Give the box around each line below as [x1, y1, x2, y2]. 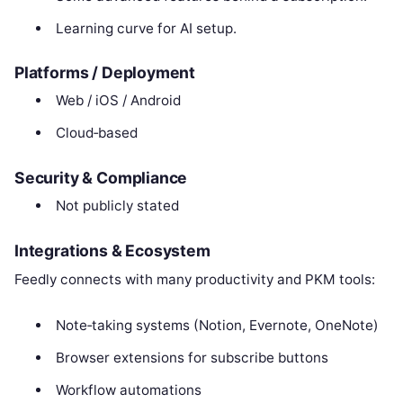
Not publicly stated [55, 197, 179, 215]
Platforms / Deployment [14, 63, 196, 83]
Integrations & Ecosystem [14, 240, 210, 260]
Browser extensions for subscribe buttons [55, 348, 328, 366]
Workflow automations [55, 381, 201, 399]
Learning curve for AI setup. [55, 19, 237, 37]
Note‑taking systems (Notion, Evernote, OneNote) [55, 316, 379, 334]
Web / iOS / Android [55, 92, 181, 110]
